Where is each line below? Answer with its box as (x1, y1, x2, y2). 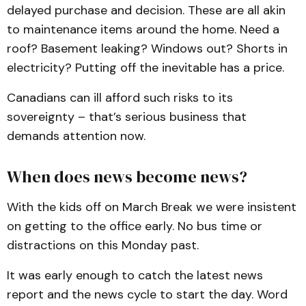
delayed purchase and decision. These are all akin (7, 2, 286, 18)
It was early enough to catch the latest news (7, 267, 263, 283)
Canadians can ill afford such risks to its (7, 89, 233, 106)
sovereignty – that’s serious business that (7, 109, 247, 125)
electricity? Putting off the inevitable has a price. (7, 59, 284, 76)
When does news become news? (7, 165, 247, 188)
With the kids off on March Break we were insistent (7, 199, 296, 215)
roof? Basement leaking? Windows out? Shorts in (7, 40, 288, 57)
